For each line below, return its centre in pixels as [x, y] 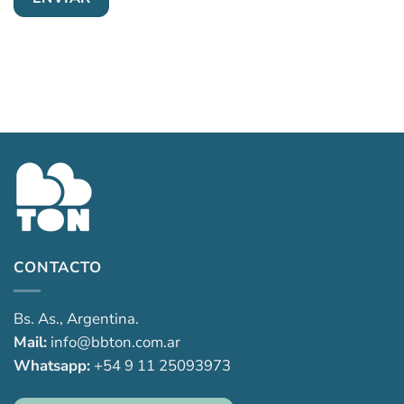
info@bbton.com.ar [114, 342]
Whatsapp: [52, 365]
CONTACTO [58, 267]
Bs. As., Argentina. [76, 318]
